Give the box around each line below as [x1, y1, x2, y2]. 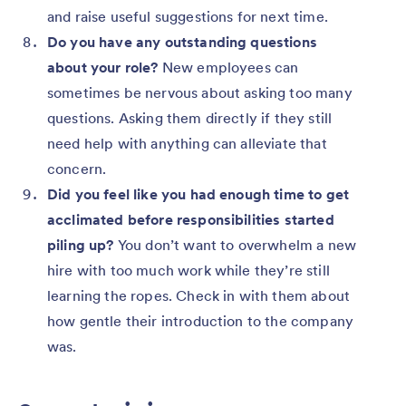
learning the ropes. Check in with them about [47, 285, 351, 304]
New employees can [161, 57, 299, 76]
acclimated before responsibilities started [47, 209, 334, 228]
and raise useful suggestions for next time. [47, 6, 328, 25]
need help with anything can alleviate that [47, 133, 327, 152]
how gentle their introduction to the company [47, 311, 354, 330]
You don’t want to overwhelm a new [117, 235, 357, 254]
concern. [47, 159, 107, 178]
